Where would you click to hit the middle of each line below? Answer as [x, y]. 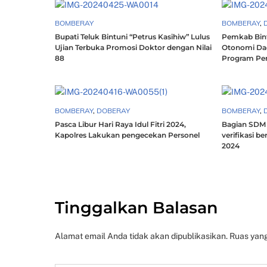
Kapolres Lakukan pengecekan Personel [127, 135]
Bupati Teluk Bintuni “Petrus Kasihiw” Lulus [132, 36]
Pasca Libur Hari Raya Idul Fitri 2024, [120, 124]
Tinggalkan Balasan [136, 208]
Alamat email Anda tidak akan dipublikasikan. [141, 236]
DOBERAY [113, 110]
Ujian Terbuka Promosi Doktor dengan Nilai [133, 47]
